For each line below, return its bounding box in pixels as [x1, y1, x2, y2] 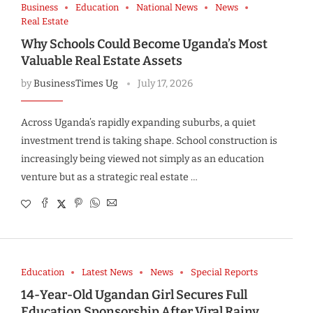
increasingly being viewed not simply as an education [20, 153, 264, 166]
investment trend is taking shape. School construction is [20, 135, 277, 147]
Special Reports [190, 267, 258, 278]
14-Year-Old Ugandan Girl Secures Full [20, 287, 247, 303]
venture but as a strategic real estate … [20, 171, 198, 184]
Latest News [81, 267, 133, 278]
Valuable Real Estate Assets [20, 53, 182, 69]
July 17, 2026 [137, 78, 193, 90]
